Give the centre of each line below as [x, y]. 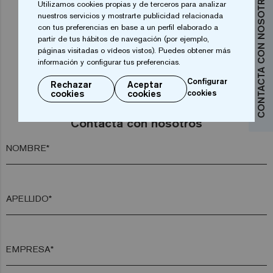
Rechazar [71, 84]
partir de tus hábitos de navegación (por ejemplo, [123, 38]
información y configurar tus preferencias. [109, 62]
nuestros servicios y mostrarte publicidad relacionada [130, 15]
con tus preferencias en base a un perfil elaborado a [128, 27]
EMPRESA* [30, 249]
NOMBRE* [28, 148]
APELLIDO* [29, 199]
